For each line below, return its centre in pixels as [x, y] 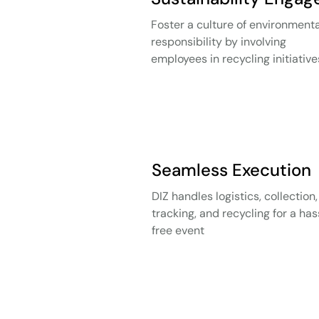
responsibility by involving [219, 42]
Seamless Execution [231, 170]
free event [178, 230]
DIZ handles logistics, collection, [235, 196]
